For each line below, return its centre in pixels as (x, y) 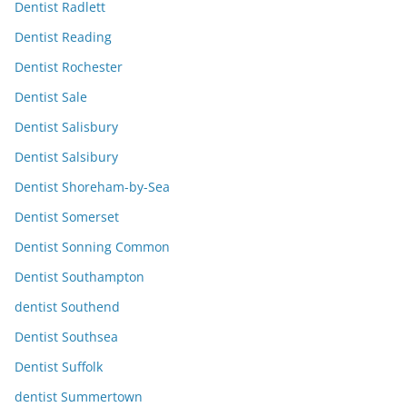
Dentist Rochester (69, 67)
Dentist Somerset (67, 217)
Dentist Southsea (66, 337)
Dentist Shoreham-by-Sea (92, 187)
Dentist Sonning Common (92, 247)
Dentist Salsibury (66, 157)
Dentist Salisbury (66, 127)
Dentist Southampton (79, 277)
